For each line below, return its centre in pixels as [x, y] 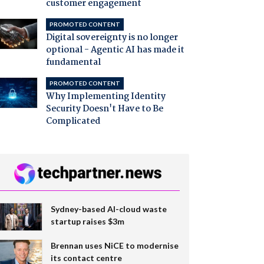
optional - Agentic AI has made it [115, 50]
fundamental [73, 63]
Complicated [73, 122]
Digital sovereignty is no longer [112, 38]
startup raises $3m [87, 221]
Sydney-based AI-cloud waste [108, 209]
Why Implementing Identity [105, 97]
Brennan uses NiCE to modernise [114, 245]
